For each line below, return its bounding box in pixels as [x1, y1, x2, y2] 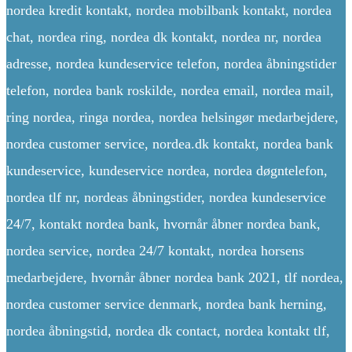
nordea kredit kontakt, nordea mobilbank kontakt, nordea [6, 2, 332, 19]
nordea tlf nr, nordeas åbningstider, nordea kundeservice [6, 189, 326, 206]
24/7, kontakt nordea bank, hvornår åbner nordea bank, [6, 216, 321, 233]
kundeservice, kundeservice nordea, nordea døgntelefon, [6, 163, 328, 179]
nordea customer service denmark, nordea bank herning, [6, 296, 327, 313]
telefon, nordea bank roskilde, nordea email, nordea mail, [6, 82, 334, 99]
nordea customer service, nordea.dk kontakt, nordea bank [6, 136, 333, 152]
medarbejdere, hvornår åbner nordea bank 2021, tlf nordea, [6, 269, 343, 286]
